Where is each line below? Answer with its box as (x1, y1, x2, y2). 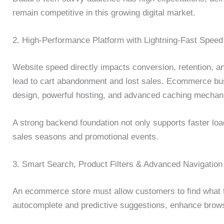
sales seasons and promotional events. (12, 132, 158, 142)
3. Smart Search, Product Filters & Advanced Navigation (12, 159, 222, 169)
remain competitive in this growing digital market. (12, 8, 195, 18)
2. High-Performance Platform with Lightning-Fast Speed (12, 35, 223, 45)
